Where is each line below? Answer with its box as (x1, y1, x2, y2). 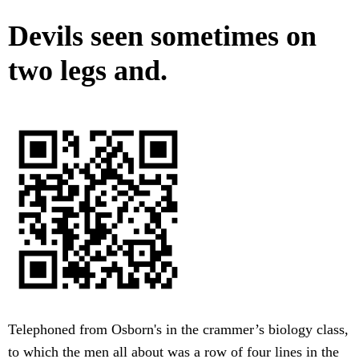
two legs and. (8, 54, 167, 87)
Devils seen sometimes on (8, 20, 317, 53)
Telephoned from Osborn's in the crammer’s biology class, (8, 321, 349, 338)
